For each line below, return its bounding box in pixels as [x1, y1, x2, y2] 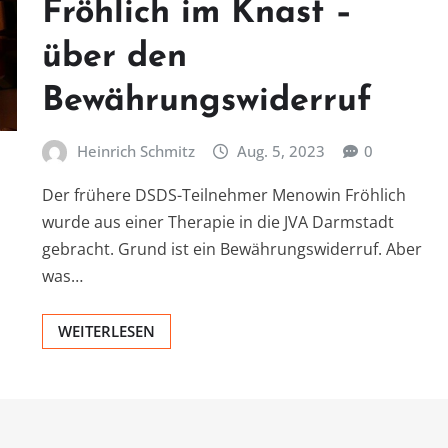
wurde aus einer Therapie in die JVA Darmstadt [42, 211, 394, 234]
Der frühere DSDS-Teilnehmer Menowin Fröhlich [42, 184, 406, 207]
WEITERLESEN [58, 321, 155, 342]
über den [42, 40, 187, 76]
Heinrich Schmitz [76, 141, 195, 162]
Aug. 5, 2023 [237, 141, 326, 162]
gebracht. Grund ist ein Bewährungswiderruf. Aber [42, 238, 422, 261]
